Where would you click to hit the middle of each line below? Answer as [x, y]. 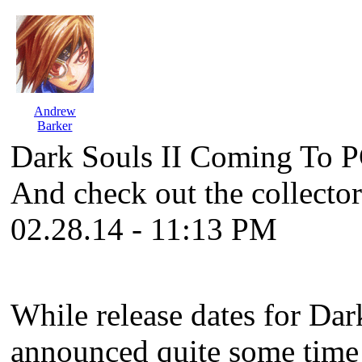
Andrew [55, 111]
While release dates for [160, 315]
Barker [55, 126]
